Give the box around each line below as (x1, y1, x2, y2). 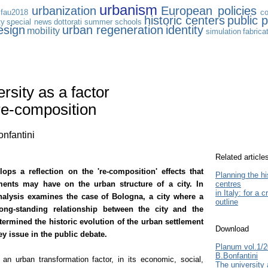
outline (215, 197, 238, 207)
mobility (27, 26, 60, 36)
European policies (161, 4, 257, 17)
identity (166, 23, 204, 36)
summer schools (84, 17, 142, 26)
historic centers (144, 14, 225, 27)
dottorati (54, 17, 82, 26)
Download (215, 224, 249, 234)
